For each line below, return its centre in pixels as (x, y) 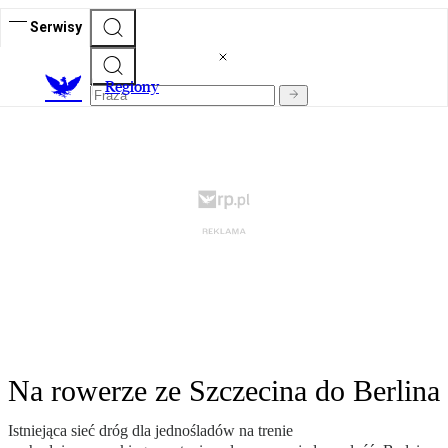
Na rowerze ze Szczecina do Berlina (224, 391)
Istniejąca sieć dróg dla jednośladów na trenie (150, 431)
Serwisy (56, 26)
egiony (137, 87)
